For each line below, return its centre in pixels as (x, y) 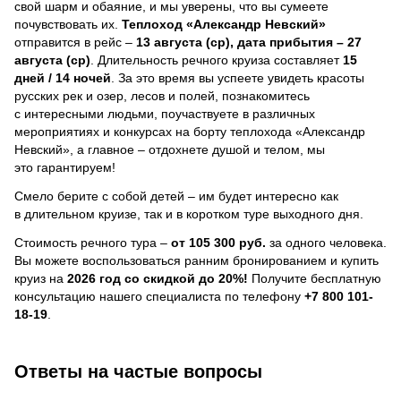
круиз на (41, 278)
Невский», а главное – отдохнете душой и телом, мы (170, 149)
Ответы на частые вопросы (138, 371)
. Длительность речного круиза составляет (217, 60)
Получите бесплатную (315, 278)
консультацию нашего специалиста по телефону (159, 296)
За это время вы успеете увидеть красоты (241, 77)
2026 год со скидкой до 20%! (158, 278)
